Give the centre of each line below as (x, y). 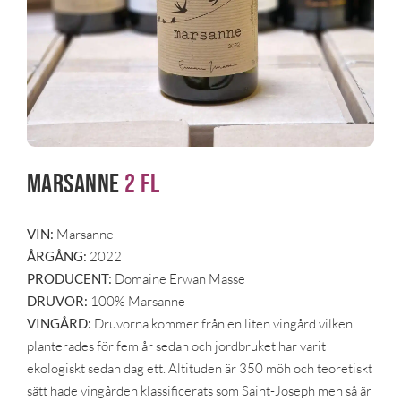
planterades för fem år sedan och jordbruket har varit (176, 346)
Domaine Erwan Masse (178, 279)
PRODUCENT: (69, 279)
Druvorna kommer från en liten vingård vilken (222, 324)
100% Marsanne (136, 302)
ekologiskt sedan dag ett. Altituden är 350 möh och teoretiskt (199, 369)
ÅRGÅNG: (58, 256)
